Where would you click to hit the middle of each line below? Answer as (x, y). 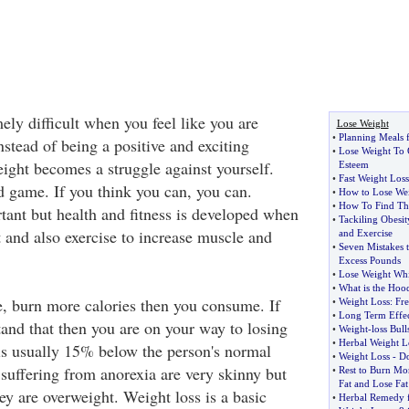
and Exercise (365, 233)
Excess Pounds (369, 260)
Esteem (353, 164)
